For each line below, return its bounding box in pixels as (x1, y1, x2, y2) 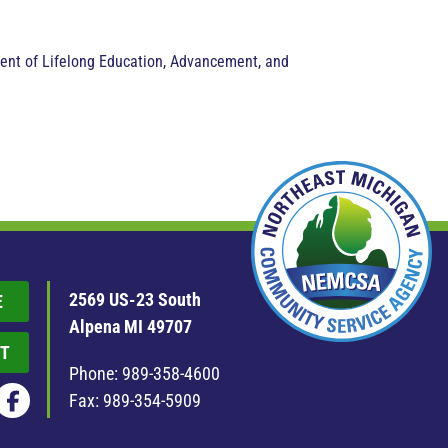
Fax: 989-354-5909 (69, 389, 201, 411)
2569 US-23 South (69, 288, 201, 310)
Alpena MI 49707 (69, 315, 192, 337)
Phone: (69, 362, 122, 384)
